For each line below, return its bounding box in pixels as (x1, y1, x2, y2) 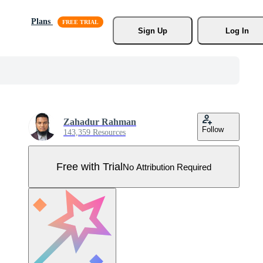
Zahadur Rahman (63, 117, 136, 127)
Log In (225, 26, 249, 35)
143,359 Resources (63, 128, 126, 137)
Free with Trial (56, 160, 123, 173)
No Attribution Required (123, 161, 211, 172)
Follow (202, 125, 224, 134)
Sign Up (137, 26, 167, 35)
